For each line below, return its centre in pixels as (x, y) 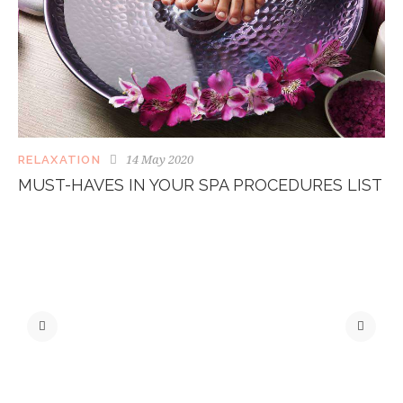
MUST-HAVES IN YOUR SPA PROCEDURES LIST (200, 185)
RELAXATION (59, 160)
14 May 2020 (160, 160)
